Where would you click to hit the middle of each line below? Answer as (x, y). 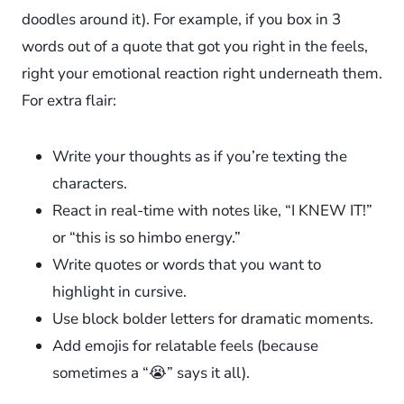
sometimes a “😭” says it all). (151, 373)
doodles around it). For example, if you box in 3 (181, 20)
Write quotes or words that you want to (187, 265)
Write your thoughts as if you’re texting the (200, 157)
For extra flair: (69, 101)
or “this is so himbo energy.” (147, 238)
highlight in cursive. (119, 292)
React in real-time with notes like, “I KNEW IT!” (212, 211)
